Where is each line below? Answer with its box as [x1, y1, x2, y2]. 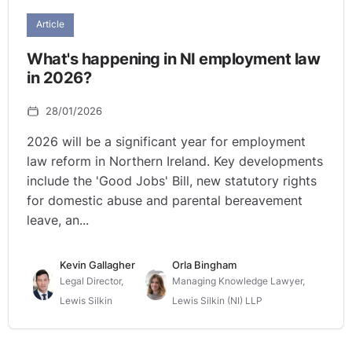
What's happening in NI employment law [27, 49, 321, 68]
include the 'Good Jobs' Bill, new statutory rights [27, 173, 317, 189]
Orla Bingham [172, 258, 237, 272]
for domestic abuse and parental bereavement [27, 192, 303, 208]
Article [36, 19, 65, 31]
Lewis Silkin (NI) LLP [172, 295, 263, 307]
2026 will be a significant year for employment [27, 134, 306, 149]
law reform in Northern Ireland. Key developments [27, 153, 324, 169]
